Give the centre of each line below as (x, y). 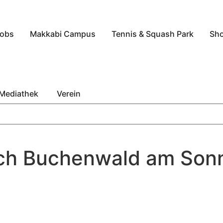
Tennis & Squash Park (153, 34)
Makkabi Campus (63, 34)
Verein (69, 94)
